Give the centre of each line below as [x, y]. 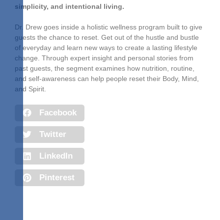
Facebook [58, 113]
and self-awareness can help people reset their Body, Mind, [107, 78]
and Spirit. [30, 89]
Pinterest [57, 178]
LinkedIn [56, 156]
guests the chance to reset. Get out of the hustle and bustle [107, 37]
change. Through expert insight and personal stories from [104, 58]
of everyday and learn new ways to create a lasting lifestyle [106, 47]
